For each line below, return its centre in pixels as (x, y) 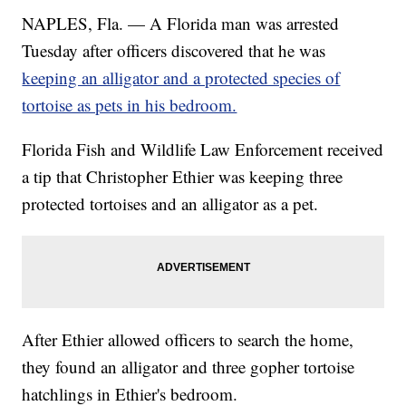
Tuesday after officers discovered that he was (174, 51)
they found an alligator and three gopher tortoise (188, 367)
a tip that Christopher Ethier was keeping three (183, 177)
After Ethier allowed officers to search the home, (188, 340)
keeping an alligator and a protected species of (181, 78)
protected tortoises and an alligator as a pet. (170, 204)
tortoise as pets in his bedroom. (130, 105)
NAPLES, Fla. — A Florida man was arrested (181, 24)
